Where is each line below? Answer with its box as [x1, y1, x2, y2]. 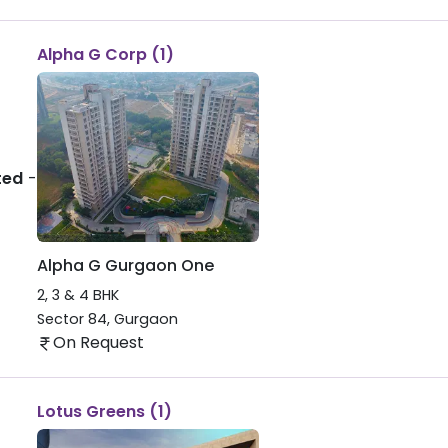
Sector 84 [36, 308, 107, 329]
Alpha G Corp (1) [36, 42, 174, 66]
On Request [52, 331, 144, 355]
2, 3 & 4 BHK [36, 284, 119, 305]
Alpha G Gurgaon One [36, 253, 214, 277]
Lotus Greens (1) [36, 400, 172, 424]
